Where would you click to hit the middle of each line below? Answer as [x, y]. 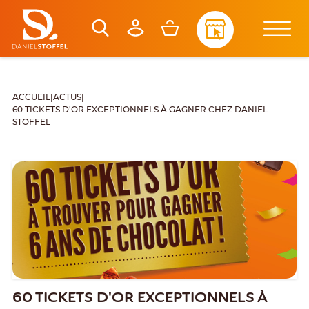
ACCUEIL [31, 98]
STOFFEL [31, 123]
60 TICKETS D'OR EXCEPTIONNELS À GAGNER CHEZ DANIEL [140, 110]
